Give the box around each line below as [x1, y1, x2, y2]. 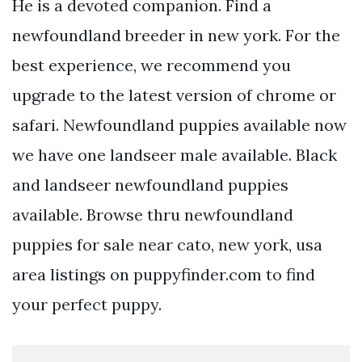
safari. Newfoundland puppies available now [12, 115, 347, 136]
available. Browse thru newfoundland [12, 204, 293, 225]
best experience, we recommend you [12, 55, 291, 76]
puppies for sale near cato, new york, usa [12, 234, 322, 255]
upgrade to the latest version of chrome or [12, 85, 336, 106]
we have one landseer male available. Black [12, 145, 337, 166]
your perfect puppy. [12, 294, 162, 315]
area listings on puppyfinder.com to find [12, 264, 315, 285]
